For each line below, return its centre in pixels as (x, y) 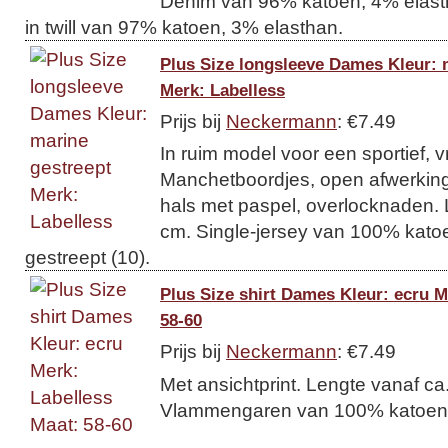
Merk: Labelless (222, 89)
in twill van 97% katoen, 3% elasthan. (184, 26)
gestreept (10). (87, 257)
